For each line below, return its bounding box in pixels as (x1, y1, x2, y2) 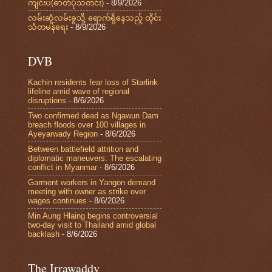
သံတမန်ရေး (28, 22, 68, 32)
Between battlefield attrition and (28, 144, 138, 154)
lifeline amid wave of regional (28, 87, 129, 97)
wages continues (28, 196, 87, 206)
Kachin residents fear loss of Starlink (28, 78, 158, 87)
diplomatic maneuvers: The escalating (28, 154, 161, 163)
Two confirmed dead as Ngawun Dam (28, 111, 158, 121)
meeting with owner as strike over (28, 187, 146, 197)
